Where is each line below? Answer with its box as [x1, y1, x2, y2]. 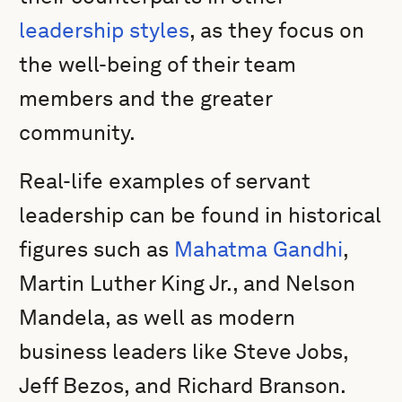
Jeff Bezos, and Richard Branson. [19, 372, 346, 398]
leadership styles [19, 17, 190, 43]
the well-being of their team [19, 51, 297, 77]
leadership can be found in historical [19, 202, 382, 228]
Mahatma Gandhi [174, 236, 344, 262]
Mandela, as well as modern [19, 304, 296, 330]
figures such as [19, 236, 175, 262]
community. [19, 119, 136, 145]
